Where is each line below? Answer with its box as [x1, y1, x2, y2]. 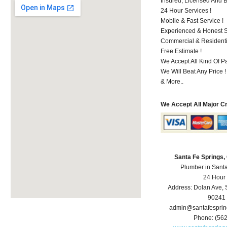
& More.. [161, 78, 184, 85]
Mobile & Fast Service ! [161, 17, 224, 24]
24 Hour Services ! [161, 7, 212, 14]
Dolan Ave [194, 184, 222, 192]
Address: [168, 184, 194, 192]
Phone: [194, 214, 215, 222]
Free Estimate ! [161, 47, 202, 55]
